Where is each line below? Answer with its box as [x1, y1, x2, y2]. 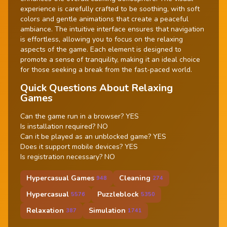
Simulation [89, 206, 126, 216]
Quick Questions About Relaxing [20, 81, 173, 95]
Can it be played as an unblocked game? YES [20, 131, 166, 141]
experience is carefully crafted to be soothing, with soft [20, 4, 200, 14]
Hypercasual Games [26, 173, 94, 183]
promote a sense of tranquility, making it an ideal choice [20, 54, 200, 64]
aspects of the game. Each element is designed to [20, 44, 181, 54]
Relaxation [26, 206, 64, 216]
